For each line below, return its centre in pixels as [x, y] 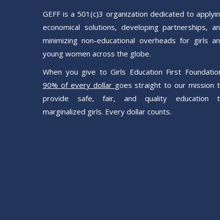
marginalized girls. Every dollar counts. [107, 111]
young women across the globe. [97, 54]
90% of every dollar [79, 85]
